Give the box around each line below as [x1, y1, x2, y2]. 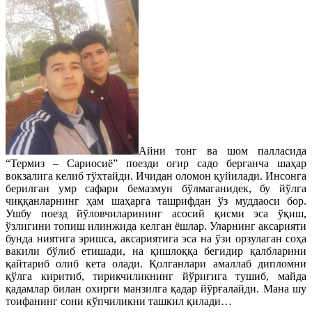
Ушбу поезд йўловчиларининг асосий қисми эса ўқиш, [6, 208, 306, 219]
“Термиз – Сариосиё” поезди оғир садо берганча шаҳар [6, 157, 306, 169]
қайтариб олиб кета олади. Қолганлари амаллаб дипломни [6, 258, 306, 270]
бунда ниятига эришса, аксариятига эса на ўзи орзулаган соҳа [6, 233, 306, 244]
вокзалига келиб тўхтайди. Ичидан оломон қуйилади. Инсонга [6, 170, 306, 182]
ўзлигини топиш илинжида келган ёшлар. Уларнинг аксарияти [6, 220, 306, 232]
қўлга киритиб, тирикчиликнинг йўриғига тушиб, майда [6, 270, 306, 282]
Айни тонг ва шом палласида [139, 145, 306, 157]
